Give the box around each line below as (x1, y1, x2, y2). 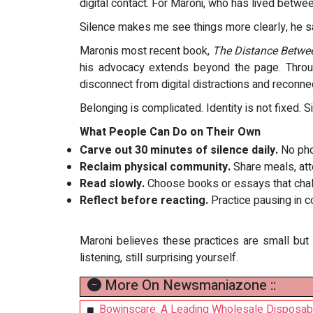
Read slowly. (80, 175, 145, 192)
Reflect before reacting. (80, 192, 208, 209)
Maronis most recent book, (80, 43, 212, 59)
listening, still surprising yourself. (80, 249, 238, 266)
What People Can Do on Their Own (80, 124, 261, 140)
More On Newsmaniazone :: (101, 275, 276, 296)
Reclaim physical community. (80, 159, 231, 175)
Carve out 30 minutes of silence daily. (80, 142, 278, 159)
